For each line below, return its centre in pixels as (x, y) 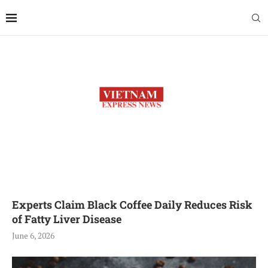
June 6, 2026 (33, 235)
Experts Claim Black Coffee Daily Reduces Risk (132, 205)
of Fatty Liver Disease (67, 219)
